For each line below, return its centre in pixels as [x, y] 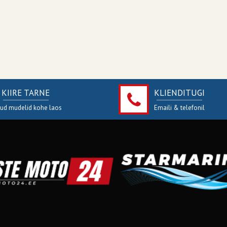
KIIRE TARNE [26, 92]
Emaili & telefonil [179, 107]
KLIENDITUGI [179, 92]
